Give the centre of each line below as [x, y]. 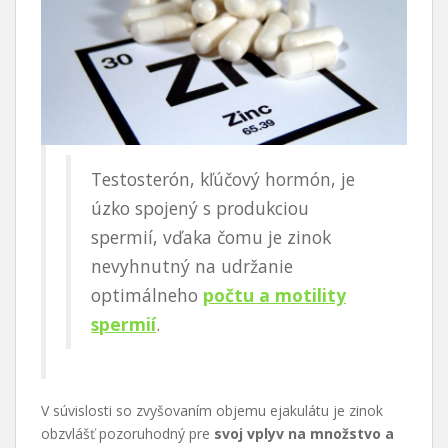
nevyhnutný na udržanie [192, 266]
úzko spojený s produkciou [200, 208]
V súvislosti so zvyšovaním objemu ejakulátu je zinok [212, 411]
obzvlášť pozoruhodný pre [127, 434]
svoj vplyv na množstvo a [304, 434]
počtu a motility [274, 295]
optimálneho [147, 295]
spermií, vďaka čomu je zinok [211, 237]
